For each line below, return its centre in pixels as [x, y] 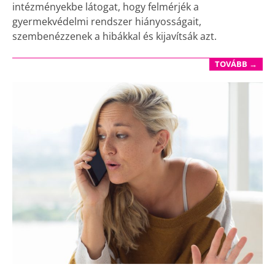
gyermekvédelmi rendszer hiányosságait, [107, 22]
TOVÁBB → [236, 64]
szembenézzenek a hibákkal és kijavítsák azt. [114, 37]
